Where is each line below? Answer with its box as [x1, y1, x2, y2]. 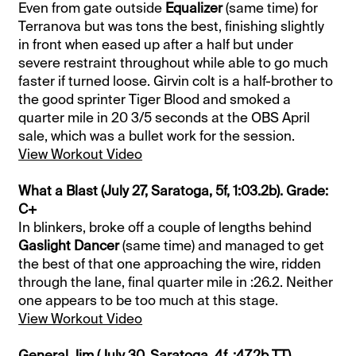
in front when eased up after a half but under [18, 36, 294, 54]
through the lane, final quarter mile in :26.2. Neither [18, 273, 334, 292]
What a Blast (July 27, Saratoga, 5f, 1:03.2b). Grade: [18, 182, 329, 200]
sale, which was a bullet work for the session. [18, 127, 296, 145]
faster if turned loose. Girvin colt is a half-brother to [18, 72, 334, 91]
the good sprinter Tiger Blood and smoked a [18, 91, 292, 109]
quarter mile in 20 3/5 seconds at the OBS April [18, 109, 311, 127]
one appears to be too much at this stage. [18, 292, 279, 310]
